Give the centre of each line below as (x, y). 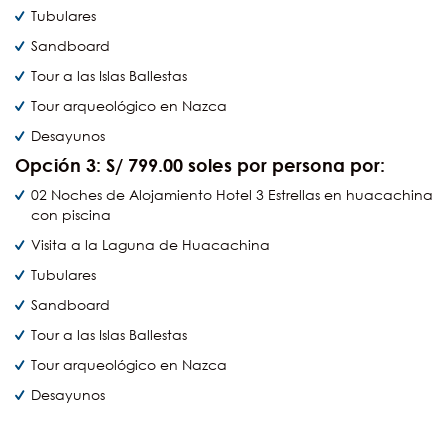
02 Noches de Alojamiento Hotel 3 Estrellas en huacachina (232, 195)
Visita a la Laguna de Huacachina (150, 245)
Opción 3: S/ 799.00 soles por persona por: (200, 165)
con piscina (71, 215)
